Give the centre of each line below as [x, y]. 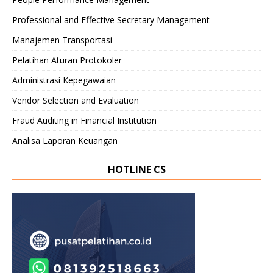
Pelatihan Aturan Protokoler [67, 60]
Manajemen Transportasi [62, 40]
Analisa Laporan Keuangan [65, 140]
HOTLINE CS [136, 169]
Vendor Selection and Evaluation [76, 100]
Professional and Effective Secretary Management [111, 19]
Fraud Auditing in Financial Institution [84, 120]
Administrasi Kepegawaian [64, 80]
